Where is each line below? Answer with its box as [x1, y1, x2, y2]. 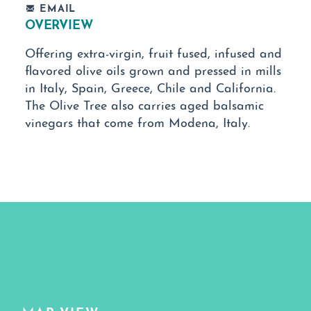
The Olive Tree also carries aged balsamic [25, 95, 264, 113]
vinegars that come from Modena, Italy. [25, 112, 250, 131]
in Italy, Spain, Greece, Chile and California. [25, 78, 276, 96]
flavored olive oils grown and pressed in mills [25, 60, 281, 78]
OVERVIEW [25, 14, 93, 33]
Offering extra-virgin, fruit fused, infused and [25, 43, 282, 61]
